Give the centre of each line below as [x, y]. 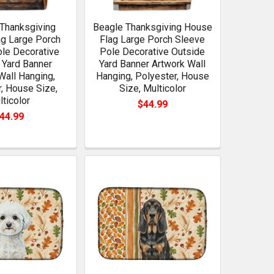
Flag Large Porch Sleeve [153, 39]
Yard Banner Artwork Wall [153, 64]
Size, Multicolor [152, 88]
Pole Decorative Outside [153, 51]
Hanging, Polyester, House [152, 76]
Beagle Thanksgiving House [152, 27]
